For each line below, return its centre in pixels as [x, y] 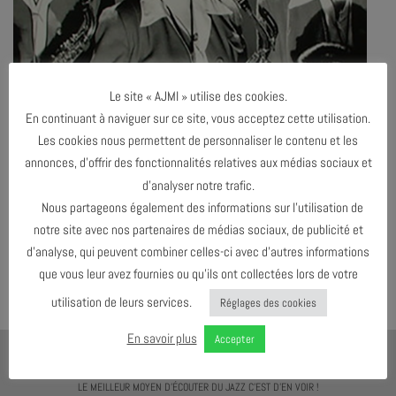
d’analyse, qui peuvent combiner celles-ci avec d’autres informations [198, 252]
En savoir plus [162, 339]
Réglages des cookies [268, 303]
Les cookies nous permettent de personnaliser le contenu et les [198, 141]
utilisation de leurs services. [122, 302]
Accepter [234, 339]
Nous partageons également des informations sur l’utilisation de [198, 207]
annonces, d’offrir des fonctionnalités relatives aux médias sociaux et [198, 163]
